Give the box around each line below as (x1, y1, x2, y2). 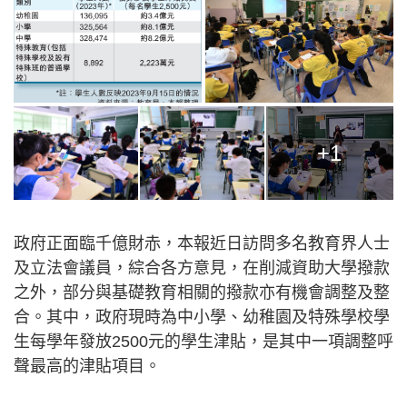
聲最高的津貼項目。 (14, 357, 161, 376)
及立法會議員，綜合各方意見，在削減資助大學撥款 (14, 259, 390, 278)
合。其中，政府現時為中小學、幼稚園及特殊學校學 (14, 308, 390, 327)
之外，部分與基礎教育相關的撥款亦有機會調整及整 (14, 283, 390, 303)
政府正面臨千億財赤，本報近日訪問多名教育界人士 (14, 234, 390, 253)
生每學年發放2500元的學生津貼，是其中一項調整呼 (14, 333, 393, 352)
